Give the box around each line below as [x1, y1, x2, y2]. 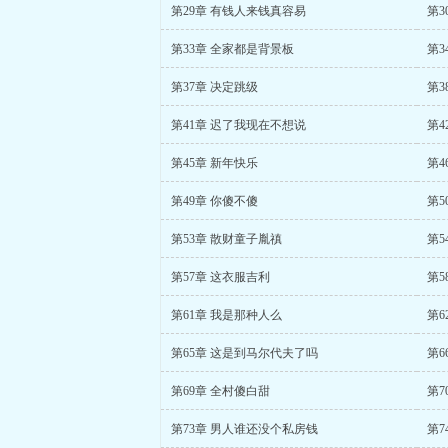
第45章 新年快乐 [171, 156, 258, 170]
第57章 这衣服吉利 [171, 270, 270, 284]
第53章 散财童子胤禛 [171, 232, 282, 246]
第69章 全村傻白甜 [171, 384, 270, 398]
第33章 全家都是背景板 [171, 42, 294, 56]
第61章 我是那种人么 [171, 308, 282, 322]
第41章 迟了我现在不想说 [171, 118, 306, 132]
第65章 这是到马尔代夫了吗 [171, 346, 318, 360]
